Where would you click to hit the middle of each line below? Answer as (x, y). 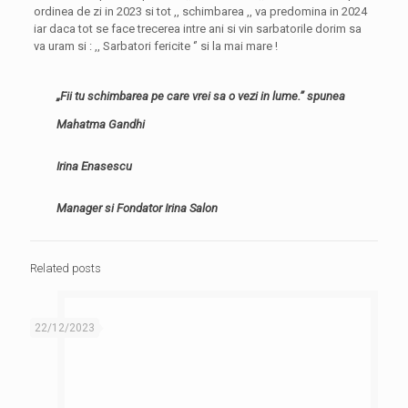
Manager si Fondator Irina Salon (137, 208)
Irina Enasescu (94, 166)
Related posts (66, 268)
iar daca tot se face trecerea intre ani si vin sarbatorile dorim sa (197, 29)
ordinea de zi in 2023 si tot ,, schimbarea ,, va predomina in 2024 (200, 11)
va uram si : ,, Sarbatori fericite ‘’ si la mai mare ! (155, 46)
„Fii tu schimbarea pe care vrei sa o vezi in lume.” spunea (200, 96)
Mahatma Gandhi (100, 124)
